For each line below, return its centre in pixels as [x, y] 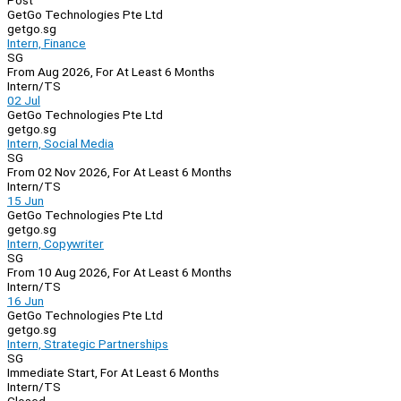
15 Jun [26, 201]
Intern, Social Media [60, 144]
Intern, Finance [47, 43]
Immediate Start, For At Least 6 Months [113, 373]
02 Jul [24, 101]
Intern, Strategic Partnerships [88, 344]
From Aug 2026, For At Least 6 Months [111, 72]
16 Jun [26, 301]
